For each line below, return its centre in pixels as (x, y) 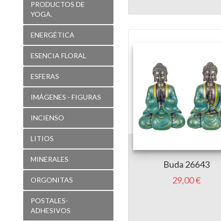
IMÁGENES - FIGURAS (66, 97)
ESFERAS (45, 76)
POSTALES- (49, 200)
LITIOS (42, 138)
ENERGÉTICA (53, 35)
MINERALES (50, 159)
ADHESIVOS (51, 210)
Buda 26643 (187, 164)
